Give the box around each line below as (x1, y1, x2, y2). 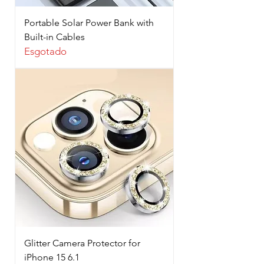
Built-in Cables (24, 31, 85, 42)
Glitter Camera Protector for (24, 237, 140, 249)
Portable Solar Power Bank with (24, 16, 154, 28)
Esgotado (24, 45, 67, 57)
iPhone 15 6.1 (24, 251, 80, 263)
